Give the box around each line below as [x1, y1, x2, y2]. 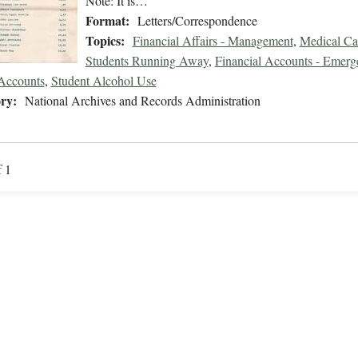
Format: [85, 11, 129, 30]
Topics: [85, 31, 125, 50]
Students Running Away [85, 52, 209, 70]
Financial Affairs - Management [132, 32, 293, 50]
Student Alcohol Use [50, 72, 157, 89]
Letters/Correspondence [137, 12, 257, 30]
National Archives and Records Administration [24, 92, 261, 109]
